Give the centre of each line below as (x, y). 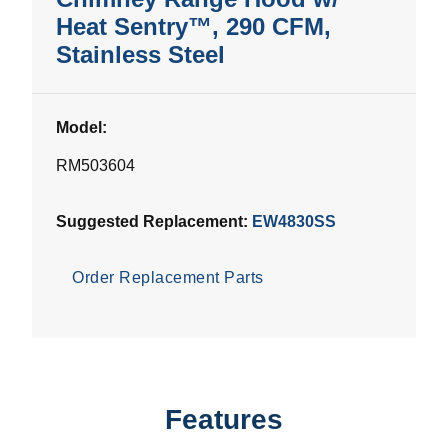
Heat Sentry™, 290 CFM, (193, 27)
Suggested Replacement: (154, 222)
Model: (81, 128)
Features (224, 420)
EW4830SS (294, 222)
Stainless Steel (140, 55)
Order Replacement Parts (168, 278)
